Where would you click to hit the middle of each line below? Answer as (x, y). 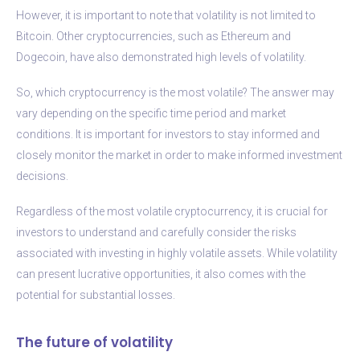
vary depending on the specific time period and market (151, 113)
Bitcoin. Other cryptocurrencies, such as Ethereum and (153, 36)
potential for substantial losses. (96, 295)
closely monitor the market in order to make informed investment (179, 155)
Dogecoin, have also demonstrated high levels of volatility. (161, 57)
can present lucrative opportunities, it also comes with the (161, 274)
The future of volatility (94, 342)
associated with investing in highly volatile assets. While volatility (177, 253)
